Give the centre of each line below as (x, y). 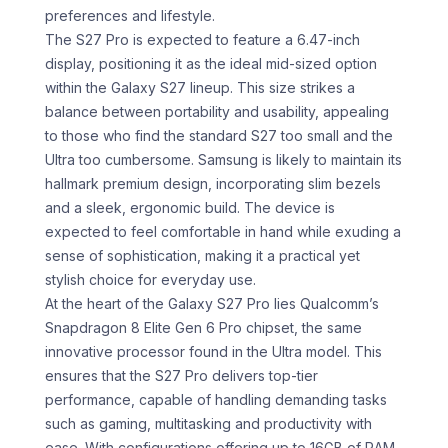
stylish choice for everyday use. (150, 280)
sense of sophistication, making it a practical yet (202, 256)
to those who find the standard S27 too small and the (219, 136)
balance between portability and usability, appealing (217, 112)
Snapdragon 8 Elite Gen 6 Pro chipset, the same (203, 328)
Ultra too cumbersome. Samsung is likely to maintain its (223, 160)
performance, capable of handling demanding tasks (216, 400)
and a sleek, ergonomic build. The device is (190, 208)
